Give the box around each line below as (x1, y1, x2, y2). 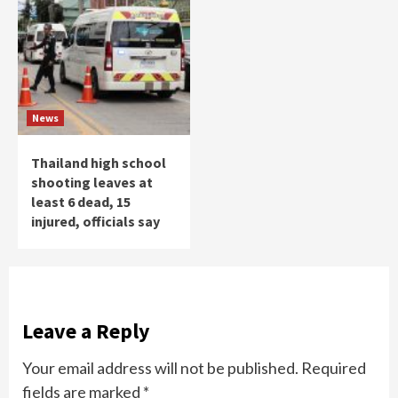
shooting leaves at (31, 172, 153, 191)
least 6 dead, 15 (31, 192, 131, 211)
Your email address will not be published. (22, 357, 298, 378)
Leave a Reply (22, 316, 150, 345)
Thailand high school (31, 153, 166, 171)
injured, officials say (31, 211, 160, 230)
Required (301, 357, 366, 378)
